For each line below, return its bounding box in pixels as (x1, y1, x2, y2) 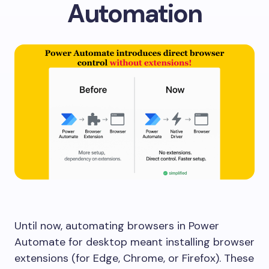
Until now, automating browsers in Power (14, 219, 219, 233)
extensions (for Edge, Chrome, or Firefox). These (14, 251, 254, 265)
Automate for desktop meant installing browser (14, 235, 255, 249)
